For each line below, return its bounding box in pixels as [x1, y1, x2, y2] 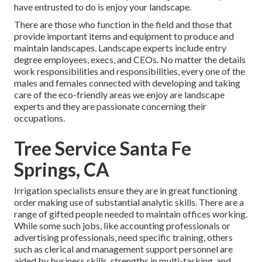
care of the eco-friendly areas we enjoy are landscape [14, 89, 225, 101]
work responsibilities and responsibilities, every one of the [14, 65, 245, 77]
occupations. [14, 112, 65, 124]
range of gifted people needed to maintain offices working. [14, 208, 247, 220]
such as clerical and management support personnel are [14, 243, 233, 255]
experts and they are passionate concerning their [14, 101, 206, 112]
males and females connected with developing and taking [14, 77, 240, 89]
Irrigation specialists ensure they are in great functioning [14, 185, 237, 196]
